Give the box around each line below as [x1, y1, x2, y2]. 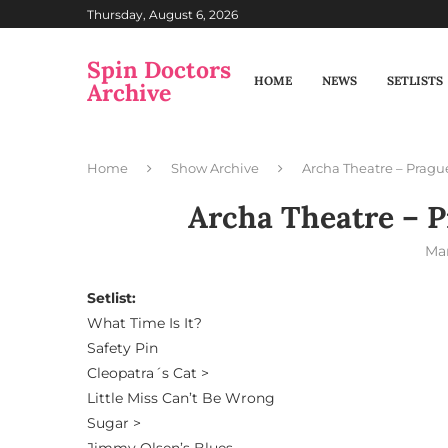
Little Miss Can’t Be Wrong [87, 389, 275, 407]
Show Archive [171, 160, 259, 176]
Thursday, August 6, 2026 [87, 6, 238, 22]
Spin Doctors [87, 55, 231, 84]
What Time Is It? [87, 314, 202, 332]
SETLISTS [386, 73, 443, 88]
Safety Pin [87, 339, 158, 357]
